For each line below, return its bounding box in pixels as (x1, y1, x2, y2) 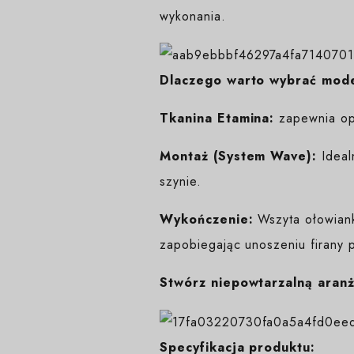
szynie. (160, 172, 201, 191)
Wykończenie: (160, 210, 254, 229)
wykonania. (160, 7, 226, 25)
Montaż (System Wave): (160, 147, 318, 166)
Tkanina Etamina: (160, 109, 275, 128)
